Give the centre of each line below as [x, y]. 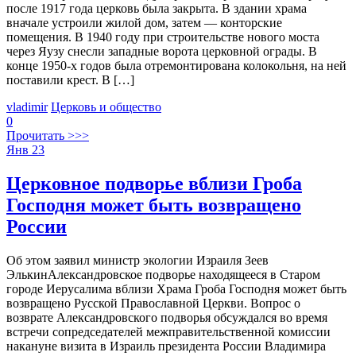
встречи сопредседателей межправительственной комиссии [168, 332]
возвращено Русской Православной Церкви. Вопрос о [153, 303]
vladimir [27, 107]
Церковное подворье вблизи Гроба [154, 184]
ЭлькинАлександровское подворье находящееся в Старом [163, 275]
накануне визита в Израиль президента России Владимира [166, 346]
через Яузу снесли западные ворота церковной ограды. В [162, 52]
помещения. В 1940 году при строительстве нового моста [163, 37]
